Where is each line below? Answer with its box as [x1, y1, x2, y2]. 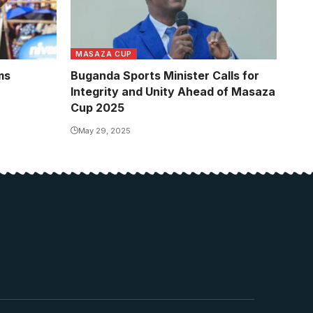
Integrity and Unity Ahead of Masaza [71, 84, 275, 99]
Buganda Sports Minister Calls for [71, 68, 259, 82]
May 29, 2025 [78, 125, 131, 136]
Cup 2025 [71, 100, 124, 115]
